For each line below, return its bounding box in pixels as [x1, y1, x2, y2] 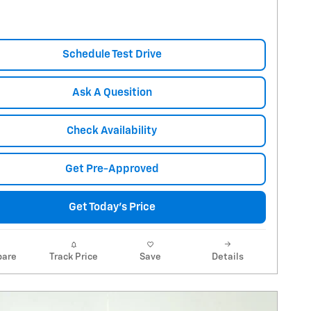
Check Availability [67, 126, 157, 137]
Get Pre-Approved [65, 164, 159, 175]
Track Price [49, 252, 98, 262]
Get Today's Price [68, 202, 155, 213]
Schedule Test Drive [62, 49, 162, 60]
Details [211, 252, 244, 262]
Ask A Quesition [72, 87, 152, 99]
